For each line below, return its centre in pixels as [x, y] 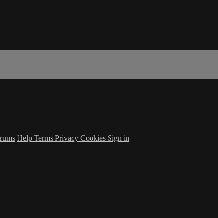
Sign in [118, 138]
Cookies [94, 138]
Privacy [68, 138]
